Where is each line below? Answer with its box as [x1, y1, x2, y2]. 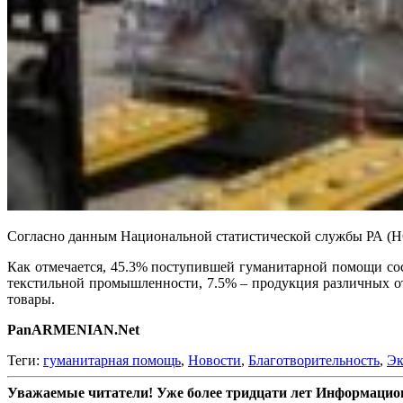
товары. [7, 291, 55, 307]
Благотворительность [248, 352, 380, 368]
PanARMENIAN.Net [7, 321, 139, 337]
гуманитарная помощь [43, 352, 181, 368]
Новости [188, 352, 241, 368]
